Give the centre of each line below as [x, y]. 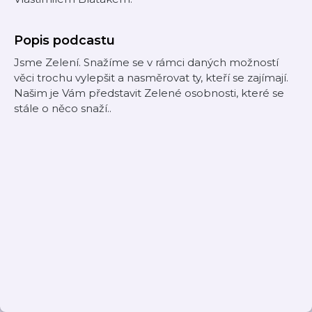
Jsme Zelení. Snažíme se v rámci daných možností [146, 62]
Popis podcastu [64, 40]
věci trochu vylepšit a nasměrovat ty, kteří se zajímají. [151, 78]
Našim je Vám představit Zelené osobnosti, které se [149, 93]
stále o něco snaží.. [63, 108]
